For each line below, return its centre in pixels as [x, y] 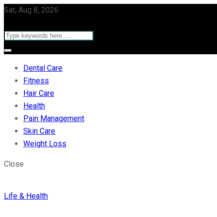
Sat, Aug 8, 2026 [31, 10]
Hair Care [39, 93]
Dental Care [43, 68]
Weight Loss [45, 144]
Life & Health [26, 196]
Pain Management [54, 118]
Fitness [36, 81]
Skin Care [39, 131]
